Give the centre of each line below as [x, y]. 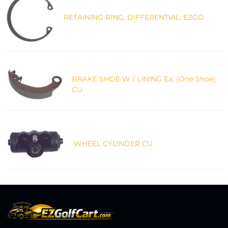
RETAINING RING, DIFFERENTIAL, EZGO [134, 18]
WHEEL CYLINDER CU [113, 143]
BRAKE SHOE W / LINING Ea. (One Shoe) [144, 79]
